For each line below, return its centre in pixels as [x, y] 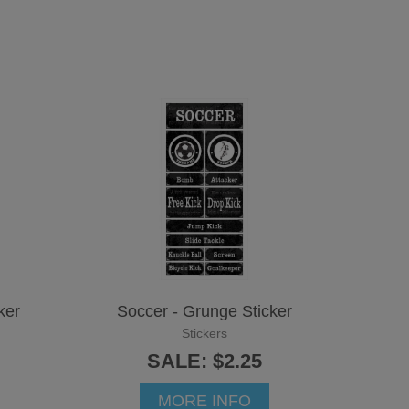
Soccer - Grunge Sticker [204, 311]
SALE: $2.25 [204, 361]
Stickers [204, 333]
